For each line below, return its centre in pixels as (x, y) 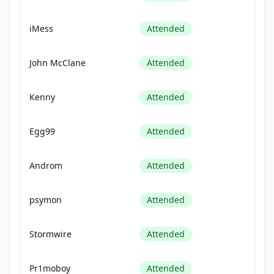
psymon (46, 200)
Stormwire (50, 234)
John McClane (57, 63)
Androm (46, 165)
